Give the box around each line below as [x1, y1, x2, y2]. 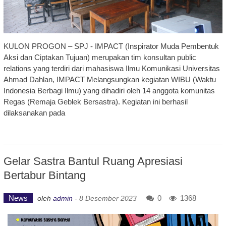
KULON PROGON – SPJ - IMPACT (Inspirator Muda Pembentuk [3, 41, 219, 50]
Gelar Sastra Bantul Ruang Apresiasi [3, 154, 183, 167]
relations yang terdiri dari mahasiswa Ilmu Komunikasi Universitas [3, 64, 220, 73]
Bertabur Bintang [3, 168, 86, 182]
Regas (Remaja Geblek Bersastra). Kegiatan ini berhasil [3, 97, 188, 106]
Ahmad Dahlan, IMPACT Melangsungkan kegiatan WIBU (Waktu [3, 75, 216, 84]
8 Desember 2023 [79, 194, 137, 202]
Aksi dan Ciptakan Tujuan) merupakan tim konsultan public [3, 52, 196, 62]
